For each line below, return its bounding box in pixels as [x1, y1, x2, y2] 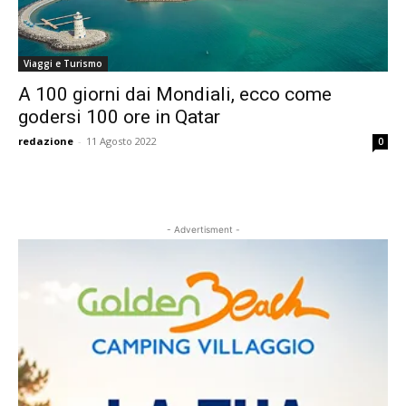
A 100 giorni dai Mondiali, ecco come [18, 83, 332, 105]
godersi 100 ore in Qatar [18, 106, 220, 128]
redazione [18, 134, 73, 148]
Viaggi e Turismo [24, 57, 102, 70]
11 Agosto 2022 [86, 134, 157, 148]
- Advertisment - [166, 224, 240, 235]
